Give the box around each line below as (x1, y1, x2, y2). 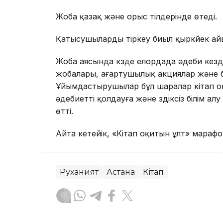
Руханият (60, 167, 99, 177)
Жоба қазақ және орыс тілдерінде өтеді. (56, 11, 217, 21)
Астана (107, 167, 135, 177)
